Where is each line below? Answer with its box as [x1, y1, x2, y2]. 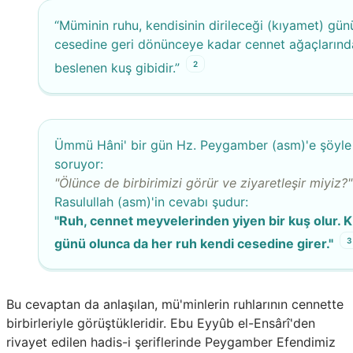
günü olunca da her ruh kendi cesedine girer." [54, 235, 333, 251]
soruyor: [54, 155, 103, 172]
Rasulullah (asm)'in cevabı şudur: [54, 193, 248, 210]
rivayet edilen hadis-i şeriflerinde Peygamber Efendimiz [6, 333, 336, 350]
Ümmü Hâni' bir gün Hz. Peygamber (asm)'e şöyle [54, 136, 351, 153]
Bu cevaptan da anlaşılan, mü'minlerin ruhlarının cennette [6, 295, 344, 312]
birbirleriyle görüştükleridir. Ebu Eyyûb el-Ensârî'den [6, 314, 315, 331]
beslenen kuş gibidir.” [54, 59, 180, 76]
